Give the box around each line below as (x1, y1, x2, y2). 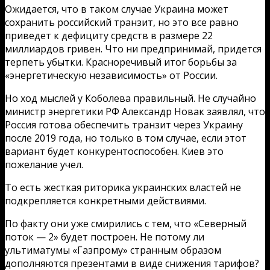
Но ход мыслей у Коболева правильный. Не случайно (5, 91, 256, 105)
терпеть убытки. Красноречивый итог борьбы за (5, 55, 237, 69)
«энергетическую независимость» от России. (5, 68, 218, 82)
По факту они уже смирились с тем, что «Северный (5, 216, 246, 230)
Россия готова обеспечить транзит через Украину (5, 118, 243, 131)
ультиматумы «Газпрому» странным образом (5, 243, 221, 257)
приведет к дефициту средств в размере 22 (5, 28, 213, 42)
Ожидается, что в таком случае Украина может (5, 2, 228, 16)
